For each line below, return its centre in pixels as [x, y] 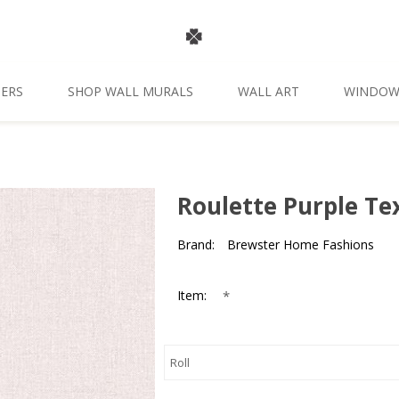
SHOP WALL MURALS [130, 91]
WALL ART [268, 91]
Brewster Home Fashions [301, 244]
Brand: [196, 244]
